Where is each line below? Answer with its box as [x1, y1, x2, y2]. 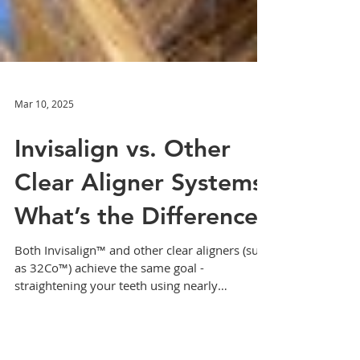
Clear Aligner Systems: [14, 256, 270, 285]
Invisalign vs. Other [14, 223, 231, 252]
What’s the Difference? [14, 290, 271, 319]
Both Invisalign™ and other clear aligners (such [14, 330, 272, 346]
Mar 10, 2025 [14, 186, 74, 198]
